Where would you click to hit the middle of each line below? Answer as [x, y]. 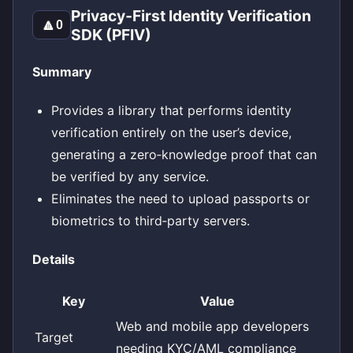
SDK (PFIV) [111, 34]
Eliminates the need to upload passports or [180, 199]
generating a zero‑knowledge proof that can [184, 155]
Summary [62, 71]
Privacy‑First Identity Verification [191, 15]
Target [54, 337]
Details [54, 260]
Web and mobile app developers [212, 326]
